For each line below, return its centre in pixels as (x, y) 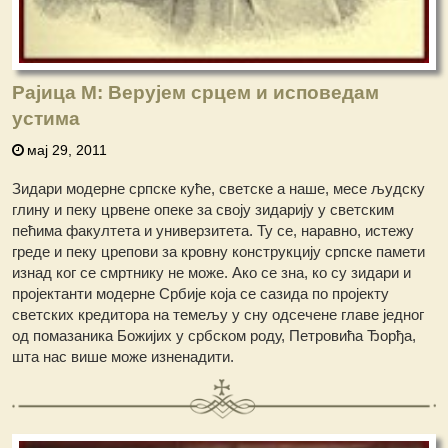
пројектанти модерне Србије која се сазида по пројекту (201, 293)
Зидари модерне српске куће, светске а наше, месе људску (219, 188)
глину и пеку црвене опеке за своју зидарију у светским (203, 209)
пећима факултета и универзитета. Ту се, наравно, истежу (213, 230)
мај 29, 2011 (67, 149)
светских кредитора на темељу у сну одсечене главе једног (218, 314)
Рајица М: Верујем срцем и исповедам (196, 92)
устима (46, 118)
